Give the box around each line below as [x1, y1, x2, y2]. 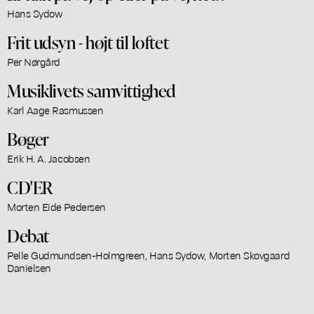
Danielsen [7, 260, 51, 275]
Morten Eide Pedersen [7, 199, 106, 214]
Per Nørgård [7, 54, 60, 69]
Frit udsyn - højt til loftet [7, 29, 169, 54]
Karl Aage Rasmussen [7, 102, 104, 117]
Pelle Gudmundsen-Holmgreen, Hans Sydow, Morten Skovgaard [7, 247, 290, 262]
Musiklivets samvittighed [7, 78, 176, 102]
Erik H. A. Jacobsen [7, 151, 90, 165]
